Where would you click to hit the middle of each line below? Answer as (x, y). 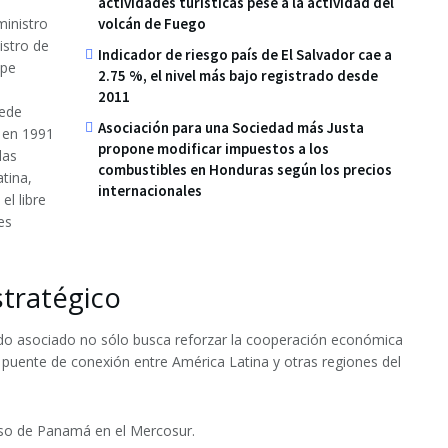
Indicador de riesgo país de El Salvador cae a (245, 54)
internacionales (150, 190)
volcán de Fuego (152, 23)
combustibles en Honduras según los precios (245, 169)
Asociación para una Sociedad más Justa (231, 127)
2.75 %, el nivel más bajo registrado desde (238, 75)
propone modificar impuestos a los (213, 148)
